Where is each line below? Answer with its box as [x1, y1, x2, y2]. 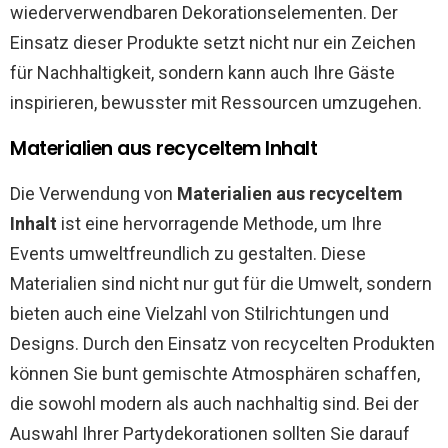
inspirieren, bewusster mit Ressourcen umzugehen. [10, 92, 422, 113]
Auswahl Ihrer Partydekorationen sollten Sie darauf [10, 423, 410, 444]
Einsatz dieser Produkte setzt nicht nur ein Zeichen [10, 32, 416, 53]
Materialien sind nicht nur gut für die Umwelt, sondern [10, 273, 432, 294]
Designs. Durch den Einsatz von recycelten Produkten [10, 333, 435, 354]
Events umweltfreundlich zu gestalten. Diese [10, 243, 366, 264]
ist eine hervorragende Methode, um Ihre [57, 213, 382, 234]
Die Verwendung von [10, 183, 177, 204]
